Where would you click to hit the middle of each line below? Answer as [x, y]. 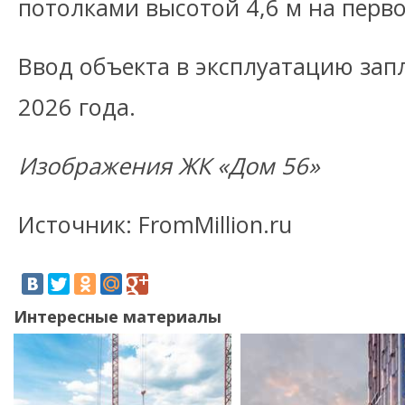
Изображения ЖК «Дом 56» [169, 165]
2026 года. [77, 107]
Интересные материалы [118, 316]
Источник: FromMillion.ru [155, 224]
